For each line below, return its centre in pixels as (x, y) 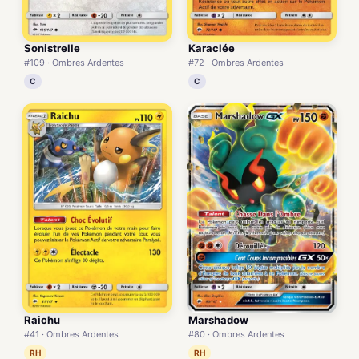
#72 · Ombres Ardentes (236, 63)
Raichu (42, 320)
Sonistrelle (52, 48)
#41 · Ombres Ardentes (71, 335)
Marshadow (218, 320)
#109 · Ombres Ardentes (74, 63)
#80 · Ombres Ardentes (236, 335)
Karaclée (212, 48)
